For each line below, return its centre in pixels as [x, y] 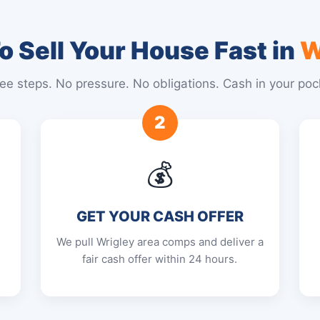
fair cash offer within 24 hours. [160, 259]
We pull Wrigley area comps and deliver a [160, 242]
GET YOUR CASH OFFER [160, 216]
